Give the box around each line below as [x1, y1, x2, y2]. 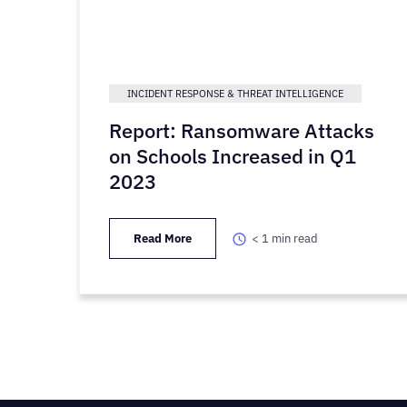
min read [272, 231, 319, 247]
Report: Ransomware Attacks [109, 117, 374, 144]
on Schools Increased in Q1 [109, 143, 356, 170]
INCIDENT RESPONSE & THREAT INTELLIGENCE [127, 87, 343, 101]
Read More [134, 231, 192, 247]
